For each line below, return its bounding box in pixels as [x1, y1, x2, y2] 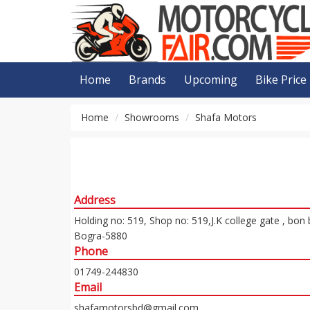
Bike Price [255, 71, 307, 87]
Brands [129, 71, 166, 87]
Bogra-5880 [74, 228, 127, 242]
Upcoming [184, 71, 237, 87]
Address [74, 192, 116, 208]
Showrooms [125, 110, 179, 124]
